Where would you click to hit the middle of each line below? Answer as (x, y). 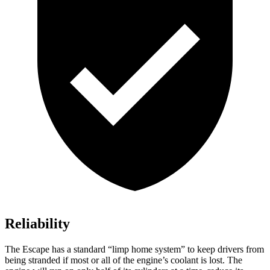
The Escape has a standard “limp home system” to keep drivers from (134, 250)
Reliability (37, 224)
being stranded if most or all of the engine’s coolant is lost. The (124, 260)
